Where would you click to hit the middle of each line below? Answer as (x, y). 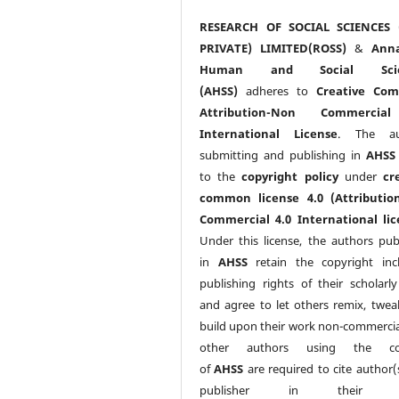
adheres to (277, 90)
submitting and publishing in (283, 155)
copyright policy (290, 176)
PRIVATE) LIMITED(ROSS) (273, 48)
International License (269, 133)
